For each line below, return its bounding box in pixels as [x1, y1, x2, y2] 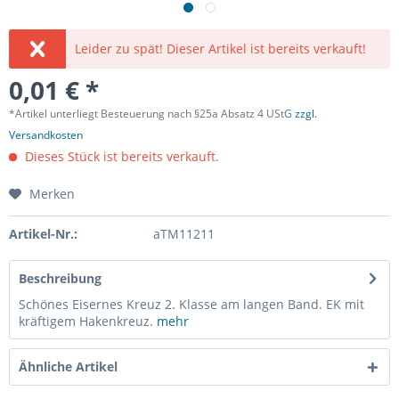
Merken [29, 185, 75, 202]
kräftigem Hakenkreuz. [19, 313, 157, 330]
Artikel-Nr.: [9, 225, 77, 242]
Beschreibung [19, 270, 102, 287]
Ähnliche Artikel [19, 358, 118, 375]
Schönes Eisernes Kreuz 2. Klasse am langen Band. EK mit [19, 296, 364, 313]
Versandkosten [9, 127, 83, 142]
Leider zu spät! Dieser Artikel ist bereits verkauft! [75, 40, 367, 57]
